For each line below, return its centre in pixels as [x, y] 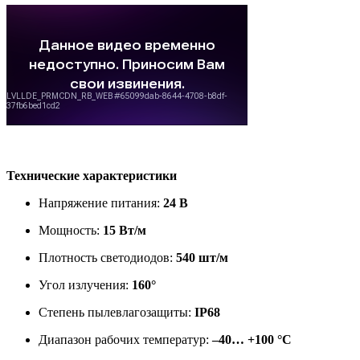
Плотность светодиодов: [107, 257]
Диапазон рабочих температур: [125, 339]
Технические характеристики [92, 175]
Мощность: [71, 230]
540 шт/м [202, 257]
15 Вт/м [125, 230]
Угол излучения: [85, 284]
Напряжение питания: [101, 202]
